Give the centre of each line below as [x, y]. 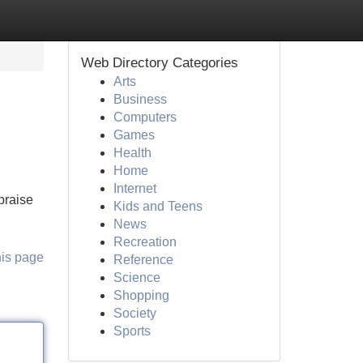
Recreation [145, 242]
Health [132, 153]
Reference [143, 260]
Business [140, 99]
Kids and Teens [158, 206]
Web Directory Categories [159, 63]
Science [137, 278]
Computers [145, 117]
